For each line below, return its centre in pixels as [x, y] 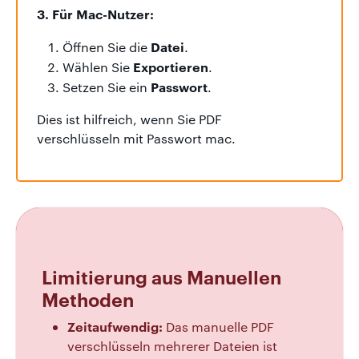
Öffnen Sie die [107, 46]
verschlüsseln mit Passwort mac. [136, 138]
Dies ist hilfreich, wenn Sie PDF [129, 119]
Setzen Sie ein [107, 87]
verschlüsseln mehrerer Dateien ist [172, 345]
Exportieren [171, 66]
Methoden [88, 298]
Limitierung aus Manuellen [161, 276]
